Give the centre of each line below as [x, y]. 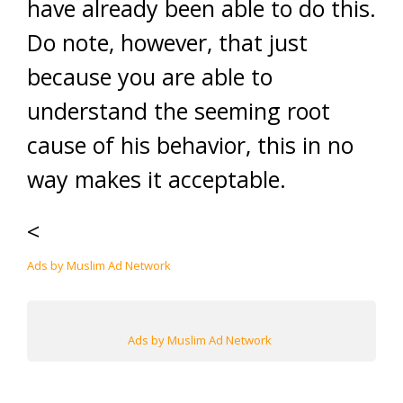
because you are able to [150, 76]
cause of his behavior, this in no [190, 145]
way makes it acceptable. [157, 179]
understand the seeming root [179, 111]
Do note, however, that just [167, 42]
